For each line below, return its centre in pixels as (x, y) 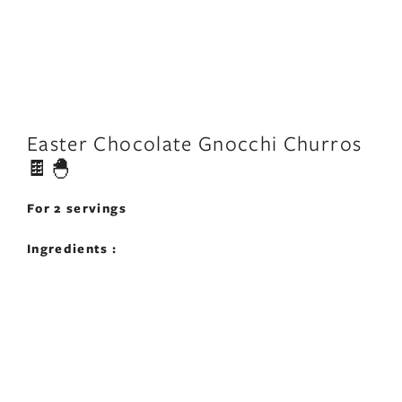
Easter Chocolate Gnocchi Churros (195, 143)
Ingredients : (72, 248)
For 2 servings (77, 208)
